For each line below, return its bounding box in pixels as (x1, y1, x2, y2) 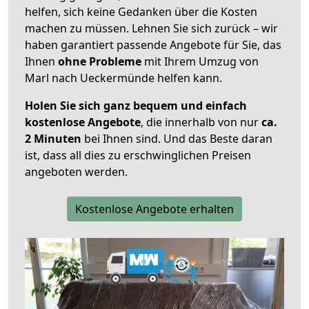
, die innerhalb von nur (141, 114, 261, 130)
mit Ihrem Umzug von (141, 54, 259, 70)
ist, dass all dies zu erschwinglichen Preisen (25, 148, 251, 163)
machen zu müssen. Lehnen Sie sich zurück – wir (25, 21, 278, 37)
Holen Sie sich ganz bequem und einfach (25, 98, 247, 114)
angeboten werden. (25, 164, 128, 180)
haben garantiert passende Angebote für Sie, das (25, 37, 281, 53)
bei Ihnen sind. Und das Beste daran (81, 131, 272, 147)
